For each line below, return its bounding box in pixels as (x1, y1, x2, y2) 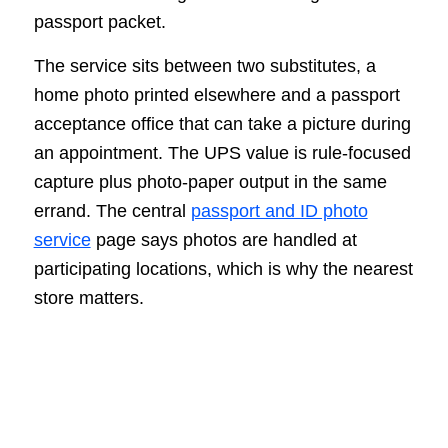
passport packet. (33, 11, 166, 32)
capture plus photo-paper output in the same (33, 172, 387, 193)
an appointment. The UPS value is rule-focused (33, 143, 411, 164)
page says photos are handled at (90, 230, 357, 251)
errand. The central (33, 201, 191, 222)
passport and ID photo (190, 201, 368, 222)
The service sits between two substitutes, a (33, 56, 376, 77)
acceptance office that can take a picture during (33, 114, 411, 135)
